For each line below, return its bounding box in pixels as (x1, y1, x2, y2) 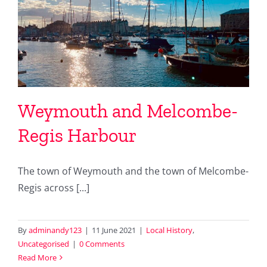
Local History (146, 224, 193, 235)
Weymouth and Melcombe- (18, 99, 238, 122)
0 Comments (79, 238, 125, 249)
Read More (18, 252, 57, 263)
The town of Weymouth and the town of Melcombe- (18, 164, 249, 178)
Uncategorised (18, 238, 69, 249)
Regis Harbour (18, 123, 136, 147)
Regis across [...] (18, 181, 89, 194)
